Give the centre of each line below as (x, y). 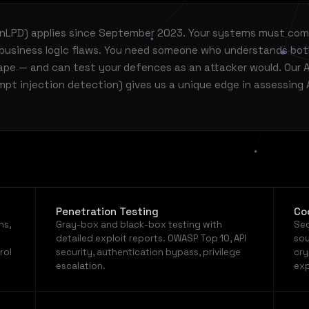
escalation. (80, 266)
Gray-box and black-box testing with (139, 225)
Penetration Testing (107, 212)
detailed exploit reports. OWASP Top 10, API (151, 239)
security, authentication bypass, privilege (148, 252)
